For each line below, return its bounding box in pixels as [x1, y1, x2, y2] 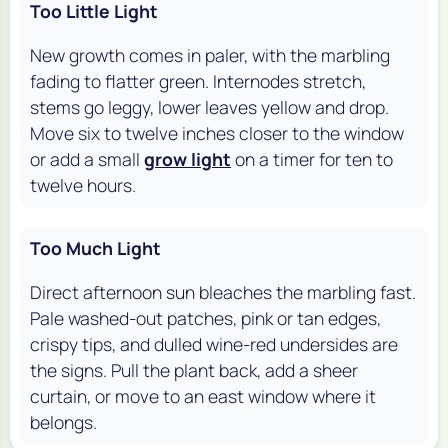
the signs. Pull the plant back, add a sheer [30, 357, 358, 382]
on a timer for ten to [231, 146, 393, 171]
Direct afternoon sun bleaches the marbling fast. [30, 279, 416, 304]
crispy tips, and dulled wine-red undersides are [30, 331, 398, 356]
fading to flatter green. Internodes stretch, [30, 68, 366, 93]
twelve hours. [30, 172, 136, 197]
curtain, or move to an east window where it [30, 383, 376, 408]
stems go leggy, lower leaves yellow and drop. [30, 94, 389, 119]
